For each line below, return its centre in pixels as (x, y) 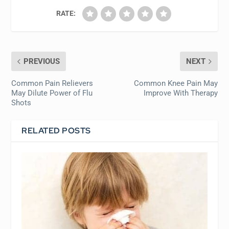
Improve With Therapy (180, 93)
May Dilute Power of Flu (52, 93)
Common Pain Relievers (52, 83)
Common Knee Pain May (176, 83)
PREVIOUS (42, 61)
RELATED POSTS (56, 131)
